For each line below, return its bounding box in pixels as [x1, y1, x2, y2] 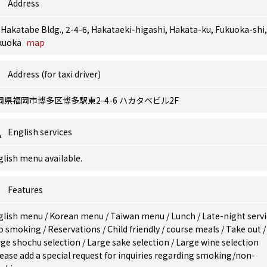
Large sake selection [87, 236, 171, 248]
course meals [166, 223, 221, 235]
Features [8, 184, 43, 195]
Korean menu [49, 210, 105, 222]
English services [8, 126, 72, 138]
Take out [226, 223, 263, 235]
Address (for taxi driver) [8, 68, 101, 80]
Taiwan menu [110, 210, 166, 222]
